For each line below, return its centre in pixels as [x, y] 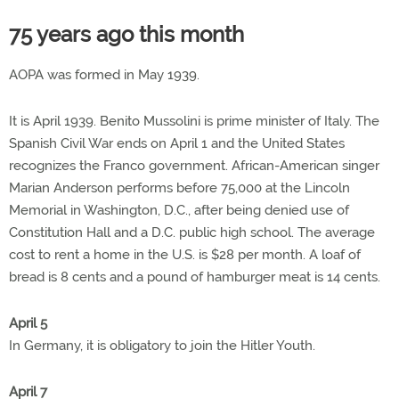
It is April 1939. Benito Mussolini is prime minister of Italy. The [194, 121]
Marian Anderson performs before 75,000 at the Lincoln [179, 187]
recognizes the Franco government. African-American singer [194, 165]
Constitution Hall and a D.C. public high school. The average [192, 232]
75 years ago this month [126, 34]
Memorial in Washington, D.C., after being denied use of [179, 210]
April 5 [28, 323]
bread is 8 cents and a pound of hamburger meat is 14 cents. [195, 277]
